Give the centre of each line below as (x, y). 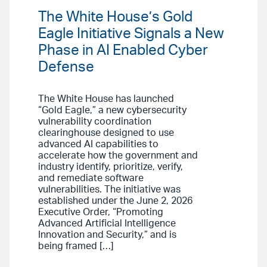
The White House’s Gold (115, 18)
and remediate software (91, 178)
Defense (66, 68)
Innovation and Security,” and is (107, 235)
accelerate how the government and (118, 156)
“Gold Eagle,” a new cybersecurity (112, 111)
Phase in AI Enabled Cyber (123, 51)
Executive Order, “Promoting (101, 212)
